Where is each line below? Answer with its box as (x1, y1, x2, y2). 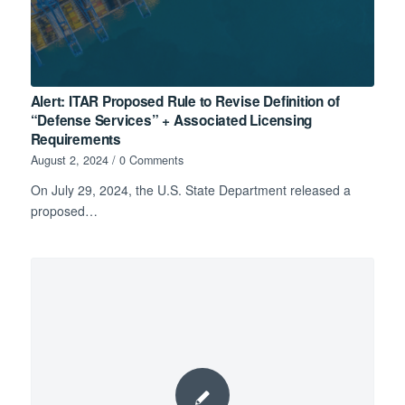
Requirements (30, 128, 121, 149)
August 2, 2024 (30, 151, 108, 168)
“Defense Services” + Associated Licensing (30, 109, 313, 130)
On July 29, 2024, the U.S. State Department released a (30, 180, 351, 199)
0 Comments (118, 151, 184, 168)
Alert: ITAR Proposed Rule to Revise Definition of (30, 90, 340, 111)
